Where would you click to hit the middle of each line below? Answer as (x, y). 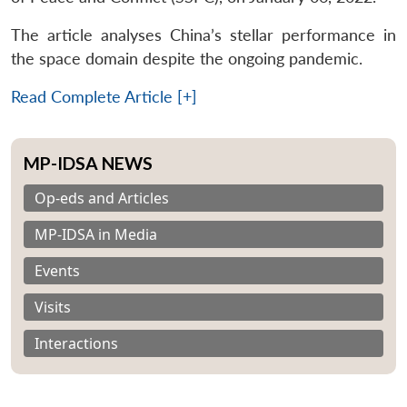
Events (57, 270)
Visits (53, 307)
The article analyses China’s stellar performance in (203, 35)
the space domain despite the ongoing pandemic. (187, 58)
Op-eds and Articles (102, 198)
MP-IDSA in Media (96, 234)
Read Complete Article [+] (104, 96)
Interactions (76, 343)
